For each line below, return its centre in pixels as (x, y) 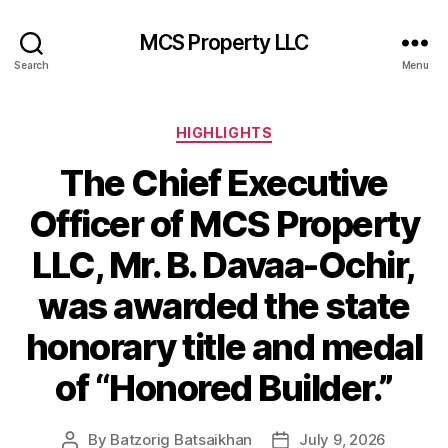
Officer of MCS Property (224, 223)
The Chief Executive (224, 182)
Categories (267, 128)
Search (31, 64)
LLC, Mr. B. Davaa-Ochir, (224, 264)
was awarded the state (224, 305)
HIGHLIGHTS (224, 132)
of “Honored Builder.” (224, 387)
